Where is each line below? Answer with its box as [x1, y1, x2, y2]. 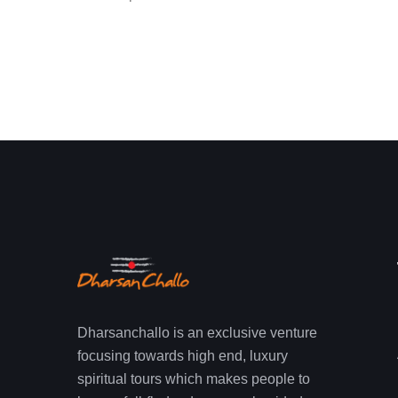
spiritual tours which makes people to [77, 370, 310, 386]
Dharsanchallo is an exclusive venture [77, 324, 317, 340]
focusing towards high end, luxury [77, 347, 288, 363]
